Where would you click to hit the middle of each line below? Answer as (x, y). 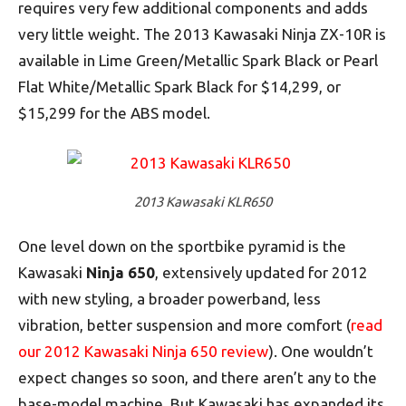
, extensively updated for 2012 (261, 272)
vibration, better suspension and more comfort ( (184, 325)
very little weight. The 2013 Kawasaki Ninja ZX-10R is (202, 34)
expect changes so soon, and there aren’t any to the (198, 377)
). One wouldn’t (321, 351)
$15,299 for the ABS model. (114, 113)
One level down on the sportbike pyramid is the (182, 246)
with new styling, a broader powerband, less (169, 299)
